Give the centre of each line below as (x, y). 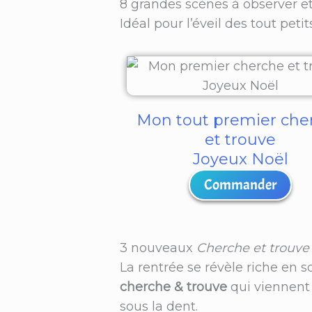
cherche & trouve (173, 287)
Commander (241, 185)
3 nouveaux (158, 248)
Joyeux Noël (240, 159)
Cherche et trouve (253, 248)
